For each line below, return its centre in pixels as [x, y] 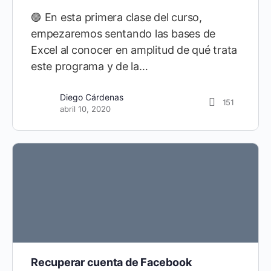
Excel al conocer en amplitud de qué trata [134, 50]
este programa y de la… [90, 66]
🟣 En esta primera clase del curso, [116, 17]
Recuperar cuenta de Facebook [111, 262]
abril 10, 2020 [85, 109]
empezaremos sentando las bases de [123, 33]
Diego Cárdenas [92, 97]
